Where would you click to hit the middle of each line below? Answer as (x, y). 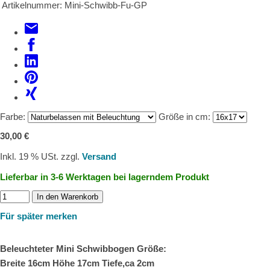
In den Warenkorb (67, 197)
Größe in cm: (184, 117)
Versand (99, 156)
